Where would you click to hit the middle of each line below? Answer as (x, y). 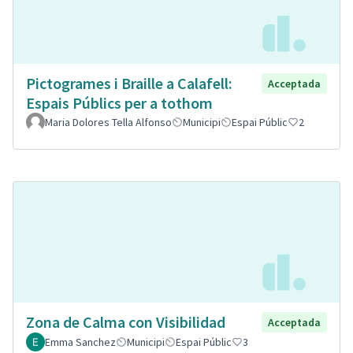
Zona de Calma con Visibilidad (126, 321)
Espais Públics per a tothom (119, 102)
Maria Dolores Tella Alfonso (108, 122)
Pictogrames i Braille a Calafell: (129, 83)
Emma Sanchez (80, 342)
